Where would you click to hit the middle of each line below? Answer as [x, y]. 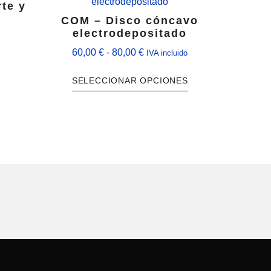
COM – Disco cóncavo [130, 21]
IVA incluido [167, 53]
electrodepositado [130, 34]
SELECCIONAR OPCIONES [130, 81]
